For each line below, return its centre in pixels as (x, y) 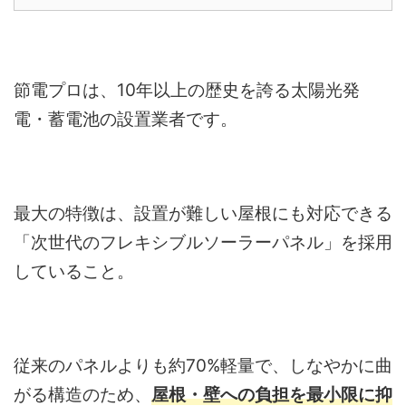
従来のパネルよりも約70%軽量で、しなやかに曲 (203, 365)
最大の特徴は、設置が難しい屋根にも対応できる (203, 213)
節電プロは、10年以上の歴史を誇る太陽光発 (187, 90)
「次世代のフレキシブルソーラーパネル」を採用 (203, 242)
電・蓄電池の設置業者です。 (126, 119)
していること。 (74, 271)
